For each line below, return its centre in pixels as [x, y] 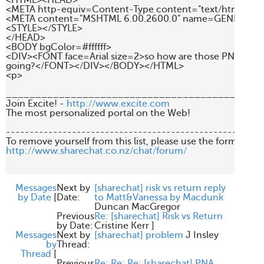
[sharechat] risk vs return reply [160, 188]
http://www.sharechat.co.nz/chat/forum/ [96, 151]
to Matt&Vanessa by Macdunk [159, 197]
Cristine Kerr [122, 226]
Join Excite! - [36, 104]
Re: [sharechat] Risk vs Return [159, 216]
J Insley [202, 235]
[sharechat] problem [139, 235]
